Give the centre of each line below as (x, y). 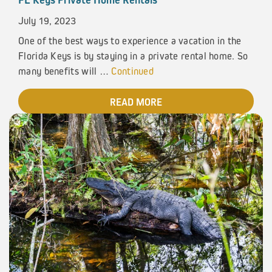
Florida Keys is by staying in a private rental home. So (133, 56)
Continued (133, 71)
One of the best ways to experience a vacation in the (130, 41)
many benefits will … (65, 71)
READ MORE (136, 102)
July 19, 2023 (47, 20)
